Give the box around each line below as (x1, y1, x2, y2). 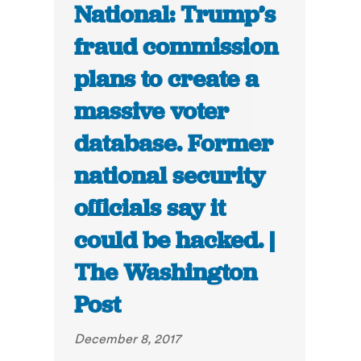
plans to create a (74, 64, 259, 95)
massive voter (74, 96, 230, 127)
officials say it (74, 193, 226, 224)
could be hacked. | (74, 225, 276, 256)
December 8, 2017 (74, 330, 181, 347)
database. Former (74, 128, 274, 160)
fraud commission (74, 31, 279, 63)
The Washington (74, 257, 258, 288)
